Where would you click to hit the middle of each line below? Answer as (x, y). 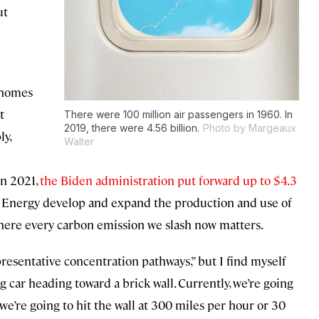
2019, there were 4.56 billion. (132, 128)
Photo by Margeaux (250, 128)
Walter (79, 142)
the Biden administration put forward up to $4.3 (168, 181)
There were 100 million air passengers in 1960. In (178, 115)
